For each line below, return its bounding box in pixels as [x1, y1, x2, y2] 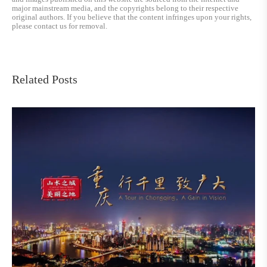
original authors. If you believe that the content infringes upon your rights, [12, 12, 252, 21]
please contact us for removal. [12, 21, 107, 30]
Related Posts [12, 72, 77, 86]
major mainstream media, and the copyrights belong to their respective [12, 3, 238, 13]
